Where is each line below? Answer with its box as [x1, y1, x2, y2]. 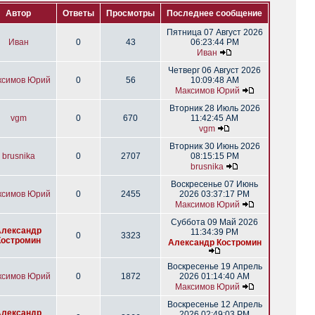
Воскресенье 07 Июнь [171, 179, 258, 189]
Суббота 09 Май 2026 [171, 217, 258, 227]
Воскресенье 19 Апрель [167, 262, 262, 271]
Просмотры [104, 8, 157, 18]
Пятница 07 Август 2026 [166, 27, 263, 37]
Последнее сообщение [165, 8, 264, 18]
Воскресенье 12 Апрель [167, 300, 262, 309]
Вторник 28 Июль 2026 [169, 103, 260, 113]
